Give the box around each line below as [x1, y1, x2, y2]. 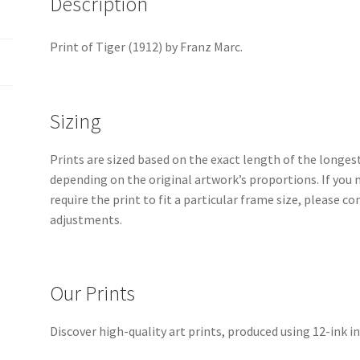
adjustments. [50, 211, 123, 227]
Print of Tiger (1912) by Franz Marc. [50, 39, 243, 55]
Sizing [50, 108, 102, 134]
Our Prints [50, 280, 136, 307]
